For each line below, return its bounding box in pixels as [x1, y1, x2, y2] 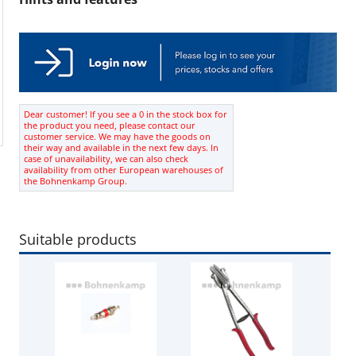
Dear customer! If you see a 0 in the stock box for [24, 108, 227, 120]
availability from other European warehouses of [24, 164, 223, 176]
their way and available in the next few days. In [24, 141, 219, 153]
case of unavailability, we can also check [24, 153, 188, 164]
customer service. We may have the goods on [24, 130, 211, 142]
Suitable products [19, 230, 137, 249]
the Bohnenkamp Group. [24, 175, 127, 187]
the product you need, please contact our [24, 119, 195, 131]
